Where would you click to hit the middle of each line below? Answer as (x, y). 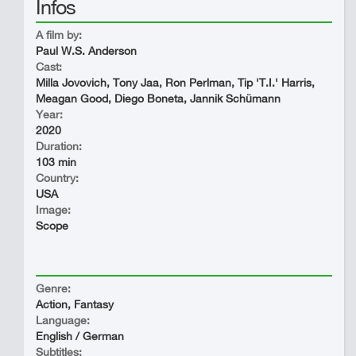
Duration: (59, 146)
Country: (57, 178)
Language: (63, 320)
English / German (80, 336)
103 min (56, 162)
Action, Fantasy (75, 304)
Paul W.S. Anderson (86, 51)
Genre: (53, 288)
